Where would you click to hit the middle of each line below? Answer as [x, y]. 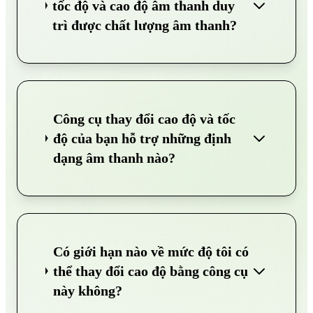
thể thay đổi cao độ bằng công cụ [150, 271]
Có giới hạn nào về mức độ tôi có [151, 251]
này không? [87, 290]
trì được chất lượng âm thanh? [145, 25]
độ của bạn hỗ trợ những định [142, 138]
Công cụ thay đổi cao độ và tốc [144, 118]
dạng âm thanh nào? [114, 158]
